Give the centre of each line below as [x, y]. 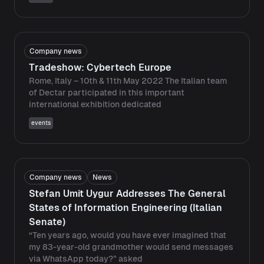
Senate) [47, 222]
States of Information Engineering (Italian [126, 208]
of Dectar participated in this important [107, 93]
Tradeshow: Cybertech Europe [100, 67]
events [41, 123]
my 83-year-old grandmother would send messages [131, 247]
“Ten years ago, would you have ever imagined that [128, 235]
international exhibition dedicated [95, 104]
